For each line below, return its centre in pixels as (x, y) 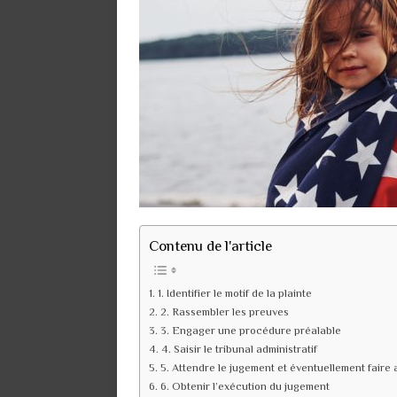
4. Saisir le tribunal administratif (239, 349)
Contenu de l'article (210, 245)
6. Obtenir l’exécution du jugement (245, 386)
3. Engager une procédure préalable (250, 330)
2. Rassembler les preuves (224, 311)
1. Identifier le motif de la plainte (234, 293)
